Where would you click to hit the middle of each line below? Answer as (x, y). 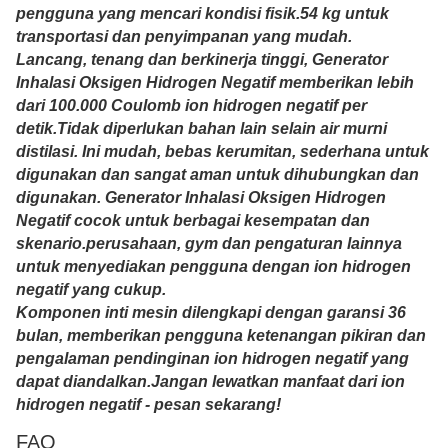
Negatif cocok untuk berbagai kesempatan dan (193, 221)
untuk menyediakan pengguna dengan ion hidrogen (213, 267)
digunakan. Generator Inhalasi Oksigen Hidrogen (201, 198)
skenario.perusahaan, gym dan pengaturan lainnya (209, 244)
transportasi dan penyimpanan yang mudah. (184, 37)
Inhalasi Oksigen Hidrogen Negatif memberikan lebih (215, 83)
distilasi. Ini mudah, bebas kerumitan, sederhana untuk (222, 152)
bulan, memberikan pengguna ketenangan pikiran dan (221, 336)
